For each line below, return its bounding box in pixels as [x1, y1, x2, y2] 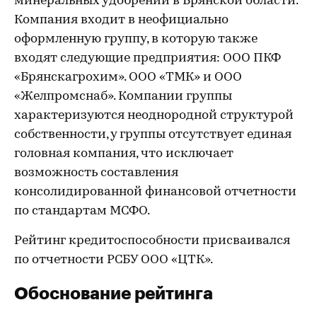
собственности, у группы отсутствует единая [14, 128, 292, 142]
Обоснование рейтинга [14, 282, 213, 303]
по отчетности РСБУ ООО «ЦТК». [14, 253, 218, 267]
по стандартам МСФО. [14, 204, 169, 218]
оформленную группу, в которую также [14, 33, 258, 46]
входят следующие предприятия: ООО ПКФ [14, 52, 281, 65]
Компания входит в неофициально [14, 13, 229, 27]
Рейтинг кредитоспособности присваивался [14, 234, 290, 248]
